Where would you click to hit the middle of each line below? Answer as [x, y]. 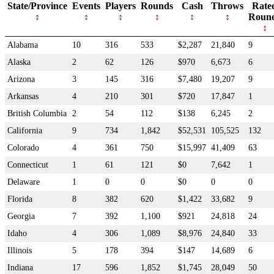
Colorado [23, 147]
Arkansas [23, 96]
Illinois [20, 250]
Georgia [21, 216]
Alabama [23, 45]
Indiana [20, 267]
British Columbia [37, 113]
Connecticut [28, 165]
